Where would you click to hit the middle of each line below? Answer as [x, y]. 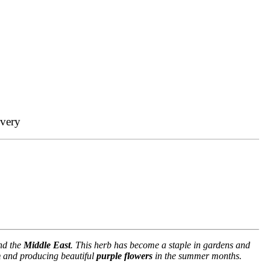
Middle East [47, 245]
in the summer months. [197, 256]
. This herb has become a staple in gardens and [160, 245]
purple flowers [124, 256]
